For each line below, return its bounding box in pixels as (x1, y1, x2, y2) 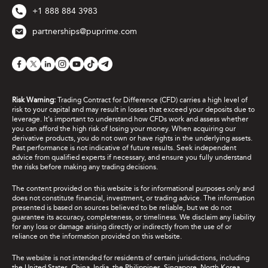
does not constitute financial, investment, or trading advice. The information (12, 194, 255, 203)
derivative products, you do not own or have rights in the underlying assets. (12, 134, 252, 143)
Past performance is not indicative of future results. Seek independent (12, 144, 236, 153)
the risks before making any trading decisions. (12, 163, 158, 172)
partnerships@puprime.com (32, 26, 137, 37)
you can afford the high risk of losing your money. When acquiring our (12, 124, 236, 133)
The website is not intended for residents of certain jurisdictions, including (12, 254, 249, 263)
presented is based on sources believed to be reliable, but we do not (12, 203, 232, 212)
